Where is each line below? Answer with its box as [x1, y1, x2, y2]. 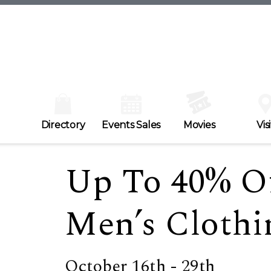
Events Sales [102, 119, 160, 131]
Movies [183, 119, 215, 131]
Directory [41, 119, 85, 131]
